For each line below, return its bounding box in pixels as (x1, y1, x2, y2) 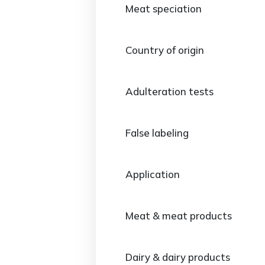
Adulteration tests (125, 85, 214, 98)
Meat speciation (125, 2, 202, 15)
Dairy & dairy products (125, 251, 230, 263)
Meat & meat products (125, 209, 232, 222)
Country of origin (125, 44, 204, 56)
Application (125, 168, 180, 180)
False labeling (125, 127, 189, 139)
